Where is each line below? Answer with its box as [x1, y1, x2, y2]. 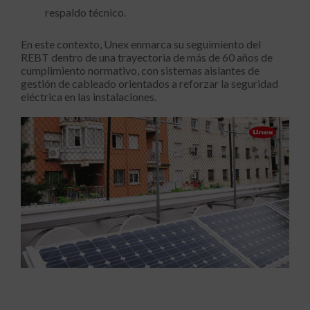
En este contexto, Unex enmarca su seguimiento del [21, 37, 261, 51]
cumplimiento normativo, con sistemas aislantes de [21, 64, 259, 77]
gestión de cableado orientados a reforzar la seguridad [21, 77, 278, 91]
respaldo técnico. [45, 6, 126, 19]
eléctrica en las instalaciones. [21, 90, 156, 104]
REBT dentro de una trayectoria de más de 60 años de [21, 51, 273, 64]
